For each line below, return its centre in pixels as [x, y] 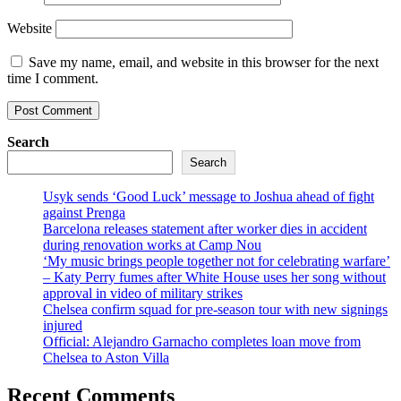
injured [63, 325]
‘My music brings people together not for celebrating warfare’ [217, 260]
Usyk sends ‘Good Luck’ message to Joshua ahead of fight [209, 196]
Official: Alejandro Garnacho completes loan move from [202, 341]
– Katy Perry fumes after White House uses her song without [214, 277]
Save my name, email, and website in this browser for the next [204, 62]
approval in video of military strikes [143, 293]
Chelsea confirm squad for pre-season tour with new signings [215, 309]
